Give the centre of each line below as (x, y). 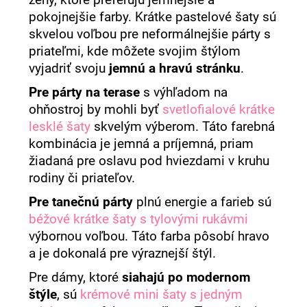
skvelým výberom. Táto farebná (183, 126)
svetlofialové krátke (219, 109)
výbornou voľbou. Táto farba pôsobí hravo (149, 236)
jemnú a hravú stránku (175, 68)
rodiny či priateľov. (82, 178)
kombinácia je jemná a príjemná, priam (142, 144)
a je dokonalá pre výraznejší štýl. (123, 253)
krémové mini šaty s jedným (162, 294)
